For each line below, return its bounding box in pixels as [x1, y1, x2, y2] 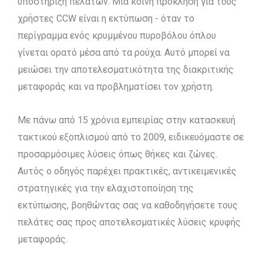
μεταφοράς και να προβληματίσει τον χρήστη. [18, 81, 214, 92]
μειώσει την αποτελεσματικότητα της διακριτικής [18, 64, 234, 75]
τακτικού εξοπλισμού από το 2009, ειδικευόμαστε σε [18, 131, 244, 143]
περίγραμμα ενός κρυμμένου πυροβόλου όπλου [18, 30, 216, 41]
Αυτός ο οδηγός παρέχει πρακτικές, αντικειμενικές [18, 166, 237, 177]
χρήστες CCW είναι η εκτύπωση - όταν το [18, 13, 194, 24]
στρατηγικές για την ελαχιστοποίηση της [18, 183, 194, 194]
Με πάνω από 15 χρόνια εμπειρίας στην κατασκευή [18, 114, 235, 126]
